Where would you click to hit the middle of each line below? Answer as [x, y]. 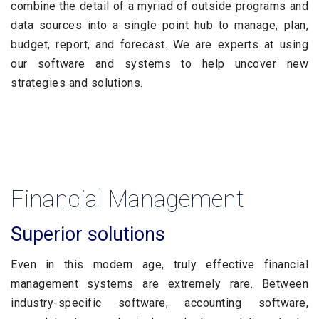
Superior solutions [88, 234]
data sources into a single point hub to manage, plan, [159, 25]
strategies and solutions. [77, 83]
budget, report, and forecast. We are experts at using [159, 45]
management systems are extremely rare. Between [159, 284]
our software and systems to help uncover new [159, 64]
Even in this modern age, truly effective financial [159, 265]
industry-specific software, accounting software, [159, 303]
